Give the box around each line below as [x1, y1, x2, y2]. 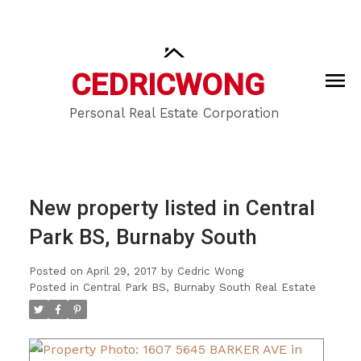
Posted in [28, 280, 79, 293]
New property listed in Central [28, 195, 315, 220]
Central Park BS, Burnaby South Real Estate [82, 280, 316, 293]
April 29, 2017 [85, 264, 157, 277]
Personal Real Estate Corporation [68, 106, 280, 122]
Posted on [28, 264, 86, 277]
